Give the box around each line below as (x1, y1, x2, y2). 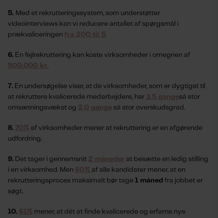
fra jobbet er (163, 177, 203, 184)
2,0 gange (78, 104, 112, 111)
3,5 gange (146, 93, 179, 100)
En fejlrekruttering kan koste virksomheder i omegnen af (14, 52, 190, 58)
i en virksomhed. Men (8, 166, 75, 173)
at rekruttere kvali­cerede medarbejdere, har (8, 93, 146, 100)
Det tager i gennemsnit (14, 156, 88, 163)
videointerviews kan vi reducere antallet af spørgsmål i (8, 20, 179, 27)
